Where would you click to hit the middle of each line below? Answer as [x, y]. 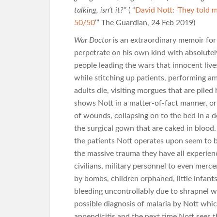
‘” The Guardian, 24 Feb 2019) [145, 23]
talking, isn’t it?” [101, 10]
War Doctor [93, 40]
